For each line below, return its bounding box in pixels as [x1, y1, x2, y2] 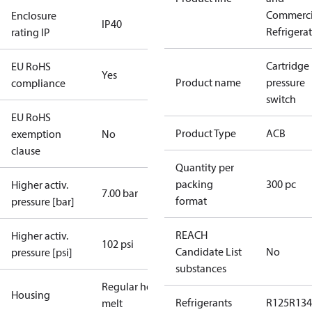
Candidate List [175, 244, 242, 258]
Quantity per [175, 160, 234, 174]
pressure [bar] [11, 194, 75, 208]
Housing [11, 288, 50, 302]
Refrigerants [175, 295, 232, 309]
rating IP [11, 25, 50, 39]
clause [11, 143, 40, 157]
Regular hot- [102, 279, 159, 293]
